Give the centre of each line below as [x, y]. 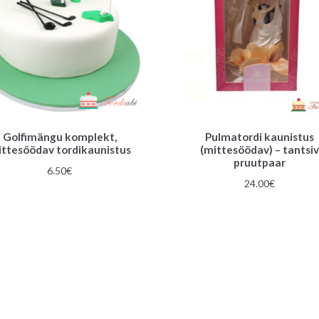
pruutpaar [259, 163]
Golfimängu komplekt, [59, 137]
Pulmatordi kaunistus [259, 137]
